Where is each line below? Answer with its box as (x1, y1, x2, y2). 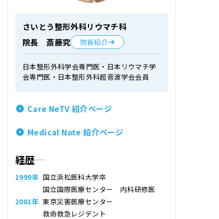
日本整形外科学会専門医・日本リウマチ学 (22, 62, 156, 71)
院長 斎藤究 (22, 36, 71, 48)
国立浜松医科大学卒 (43, 172, 106, 182)
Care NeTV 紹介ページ (27, 103, 112, 114)
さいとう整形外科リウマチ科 (22, 21, 127, 32)
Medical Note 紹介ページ (27, 126, 124, 138)
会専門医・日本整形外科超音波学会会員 (22, 72, 150, 82)
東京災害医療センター (43, 197, 113, 206)
